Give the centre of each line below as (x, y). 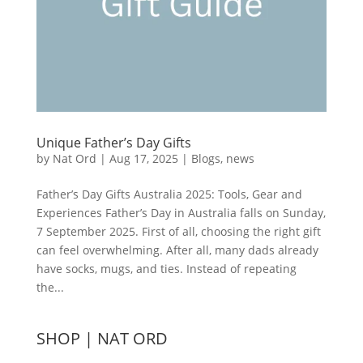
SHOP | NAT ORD (102, 338)
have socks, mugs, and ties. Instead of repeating (166, 268)
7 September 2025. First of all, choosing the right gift (178, 231)
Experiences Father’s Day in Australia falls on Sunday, (181, 212)
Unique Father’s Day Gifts (113, 142)
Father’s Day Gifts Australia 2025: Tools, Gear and (169, 194)
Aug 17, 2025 (143, 158)
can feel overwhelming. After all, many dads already (177, 250)
